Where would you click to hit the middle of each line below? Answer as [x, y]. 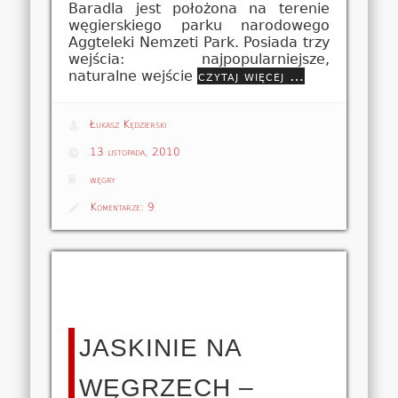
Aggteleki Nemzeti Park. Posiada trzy [199, 43]
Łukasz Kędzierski [128, 124]
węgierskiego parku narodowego [199, 26]
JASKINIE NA [160, 347]
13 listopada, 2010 [135, 151]
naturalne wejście [133, 76]
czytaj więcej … [252, 76]
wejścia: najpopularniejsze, [199, 60]
